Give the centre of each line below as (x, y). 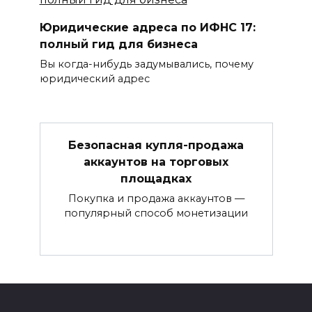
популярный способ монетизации (156, 213)
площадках (156, 178)
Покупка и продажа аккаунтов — (156, 199)
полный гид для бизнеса (118, 44)
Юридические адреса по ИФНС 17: (147, 27)
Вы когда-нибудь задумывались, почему (146, 64)
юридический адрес (94, 79)
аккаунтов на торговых (156, 162)
